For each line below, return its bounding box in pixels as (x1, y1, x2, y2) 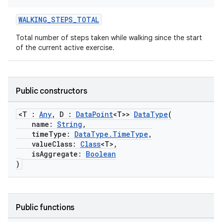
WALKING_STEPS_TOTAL (18, 15, 99, 24)
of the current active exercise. (16, 43, 114, 52)
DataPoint (76, 110, 113, 119)
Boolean (86, 149, 116, 159)
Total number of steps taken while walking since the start (16, 33, 202, 42)
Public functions (16, 203, 74, 213)
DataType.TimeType (74, 129, 148, 139)
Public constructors (16, 86, 87, 96)
